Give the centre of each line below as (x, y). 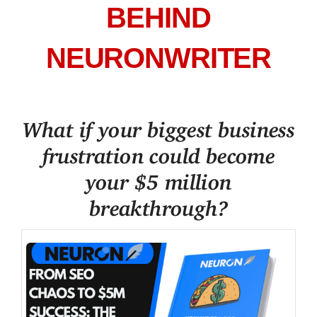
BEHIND (158, 18)
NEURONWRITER (158, 58)
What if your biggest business (158, 125)
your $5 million (158, 177)
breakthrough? (158, 203)
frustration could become (158, 151)
